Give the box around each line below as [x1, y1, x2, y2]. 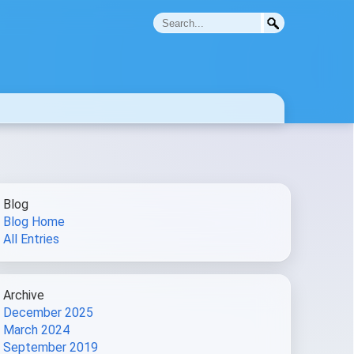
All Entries [3, 232, 59, 247]
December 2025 [3, 305, 93, 320]
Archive [3, 288, 44, 303]
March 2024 [3, 322, 70, 337]
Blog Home [3, 214, 65, 229]
